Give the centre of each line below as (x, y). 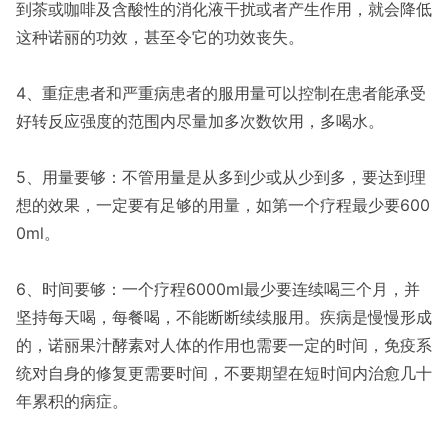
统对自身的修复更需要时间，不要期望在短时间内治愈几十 (224, 373)
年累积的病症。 (72, 401)
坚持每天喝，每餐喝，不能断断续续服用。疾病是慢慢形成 (224, 317)
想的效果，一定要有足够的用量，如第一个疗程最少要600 (223, 205)
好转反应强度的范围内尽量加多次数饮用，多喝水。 (200, 121)
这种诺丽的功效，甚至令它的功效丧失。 (160, 37)
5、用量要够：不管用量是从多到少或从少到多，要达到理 (221, 177)
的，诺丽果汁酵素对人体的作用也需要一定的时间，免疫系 (224, 345)
